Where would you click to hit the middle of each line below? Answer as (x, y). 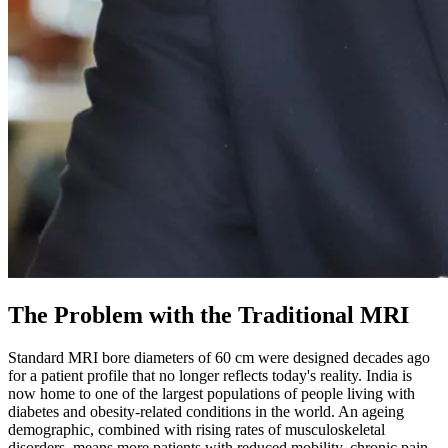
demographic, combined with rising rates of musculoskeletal (196, 429)
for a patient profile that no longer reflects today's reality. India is (210, 375)
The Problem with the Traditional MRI (208, 314)
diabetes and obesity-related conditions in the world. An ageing (206, 411)
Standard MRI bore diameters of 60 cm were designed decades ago (219, 357)
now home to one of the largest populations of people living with (211, 393)
